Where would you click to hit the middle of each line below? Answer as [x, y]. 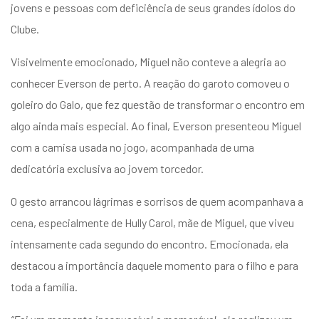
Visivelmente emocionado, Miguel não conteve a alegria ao [148, 62]
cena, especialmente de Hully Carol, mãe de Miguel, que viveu [152, 223]
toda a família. [44, 287]
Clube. [25, 29]
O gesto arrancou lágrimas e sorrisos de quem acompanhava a [157, 202]
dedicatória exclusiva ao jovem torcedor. [107, 169]
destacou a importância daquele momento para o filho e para [155, 266]
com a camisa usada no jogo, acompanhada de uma [132, 147]
